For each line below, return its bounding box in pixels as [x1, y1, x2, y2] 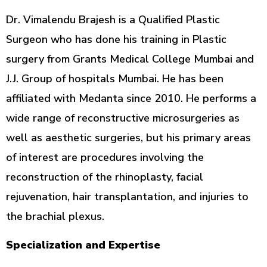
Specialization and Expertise [6, 237, 160, 252]
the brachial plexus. [6, 209, 104, 224]
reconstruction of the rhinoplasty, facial [6, 170, 203, 185]
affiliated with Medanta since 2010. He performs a [6, 91, 256, 106]
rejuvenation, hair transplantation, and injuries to [6, 190, 249, 204]
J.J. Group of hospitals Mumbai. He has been [6, 72, 223, 86]
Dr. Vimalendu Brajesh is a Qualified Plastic [6, 13, 220, 27]
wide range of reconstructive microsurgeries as [6, 111, 240, 126]
